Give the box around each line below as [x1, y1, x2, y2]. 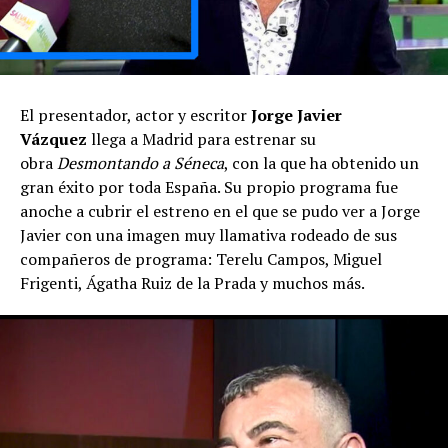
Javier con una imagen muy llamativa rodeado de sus [20, 224, 397, 247]
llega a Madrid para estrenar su [87, 128, 316, 151]
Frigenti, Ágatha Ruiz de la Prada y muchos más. [20, 272, 365, 295]
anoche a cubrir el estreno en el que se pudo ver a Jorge [20, 200, 420, 223]
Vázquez [20, 128, 87, 151]
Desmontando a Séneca [57, 152, 224, 175]
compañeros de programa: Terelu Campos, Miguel [20, 248, 382, 271]
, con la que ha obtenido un [224, 152, 419, 175]
